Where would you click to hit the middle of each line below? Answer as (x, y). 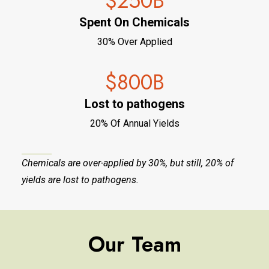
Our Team (134, 244)
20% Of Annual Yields (134, 123)
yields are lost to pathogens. (80, 180)
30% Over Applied (134, 42)
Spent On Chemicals (134, 22)
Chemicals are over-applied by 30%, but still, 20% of (128, 163)
